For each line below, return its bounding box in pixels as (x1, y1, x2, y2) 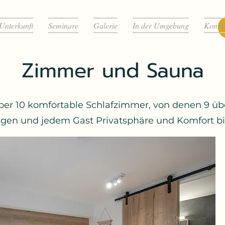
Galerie (93, 20, 118, 31)
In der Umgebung (132, 20, 189, 31)
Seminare (48, 20, 78, 31)
